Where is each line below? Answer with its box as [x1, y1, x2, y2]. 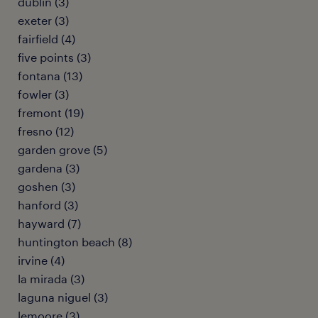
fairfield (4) [18, 32, 75, 45]
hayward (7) [18, 216, 81, 230]
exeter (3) [18, 13, 69, 27]
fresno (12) [18, 124, 74, 138]
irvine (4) [18, 253, 65, 267]
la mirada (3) [18, 272, 84, 285]
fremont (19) [18, 106, 84, 119]
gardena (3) [18, 161, 79, 175]
